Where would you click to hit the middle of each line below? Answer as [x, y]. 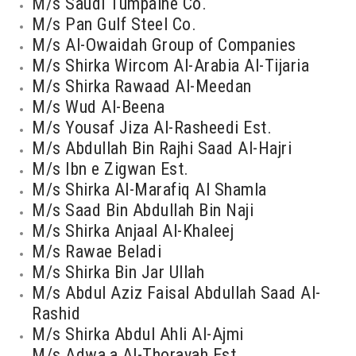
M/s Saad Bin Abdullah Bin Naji [143, 210]
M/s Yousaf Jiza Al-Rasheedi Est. [152, 128]
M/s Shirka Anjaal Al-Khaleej [133, 231]
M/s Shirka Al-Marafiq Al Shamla [149, 190]
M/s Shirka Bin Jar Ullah [118, 272]
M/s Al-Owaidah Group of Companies [164, 45]
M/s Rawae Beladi [97, 252]
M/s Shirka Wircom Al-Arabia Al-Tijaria [170, 66]
